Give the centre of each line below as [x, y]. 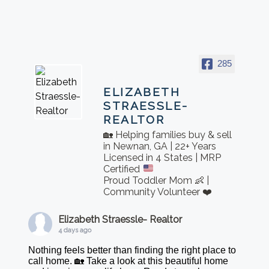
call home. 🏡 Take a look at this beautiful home [128, 261]
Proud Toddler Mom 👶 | [156, 180]
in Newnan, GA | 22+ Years [160, 146]
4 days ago [75, 230]
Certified [123, 169]
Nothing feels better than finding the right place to [132, 250]
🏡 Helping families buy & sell [168, 134]
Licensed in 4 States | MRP [162, 157]
